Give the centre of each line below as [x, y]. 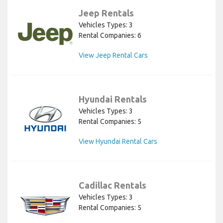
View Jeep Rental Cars [113, 55]
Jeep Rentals [106, 13]
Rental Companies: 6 [110, 35]
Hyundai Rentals [113, 99]
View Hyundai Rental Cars [118, 141]
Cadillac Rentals [112, 185]
